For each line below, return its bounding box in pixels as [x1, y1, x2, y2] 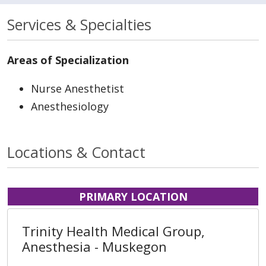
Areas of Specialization [7, 53, 129, 68]
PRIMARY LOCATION [78, 189, 188, 204]
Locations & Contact [7, 142, 145, 163]
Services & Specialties [7, 14, 151, 35]
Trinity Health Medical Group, [22, 222, 205, 240]
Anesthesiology [31, 99, 109, 114]
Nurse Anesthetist [31, 81, 124, 96]
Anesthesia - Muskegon [22, 237, 167, 256]
